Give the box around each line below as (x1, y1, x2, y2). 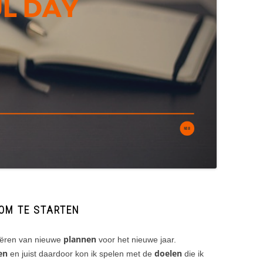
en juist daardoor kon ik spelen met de (10, 248, 154, 258)
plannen (63, 233, 96, 245)
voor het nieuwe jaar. (96, 234, 176, 244)
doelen (154, 247, 182, 259)
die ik (182, 248, 204, 258)
